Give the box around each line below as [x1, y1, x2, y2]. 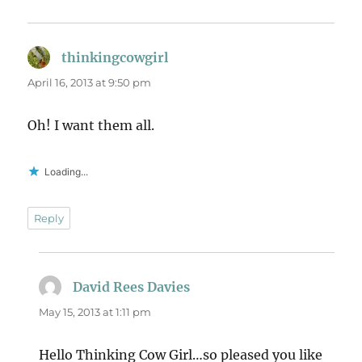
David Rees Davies [73, 279, 191, 296]
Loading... [44, 166, 89, 179]
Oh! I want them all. [27, 117, 155, 134]
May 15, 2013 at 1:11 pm [39, 305, 152, 319]
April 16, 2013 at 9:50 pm [27, 76, 152, 90]
